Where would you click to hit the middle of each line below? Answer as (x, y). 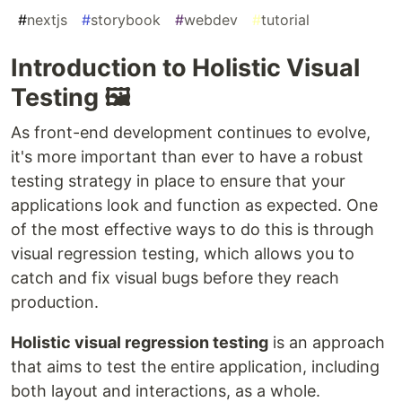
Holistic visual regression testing (140, 343)
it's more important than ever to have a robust (187, 157)
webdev (211, 20)
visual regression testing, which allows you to (183, 254)
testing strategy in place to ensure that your (178, 181)
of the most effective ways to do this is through (192, 230)
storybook (126, 20)
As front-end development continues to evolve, (191, 133)
